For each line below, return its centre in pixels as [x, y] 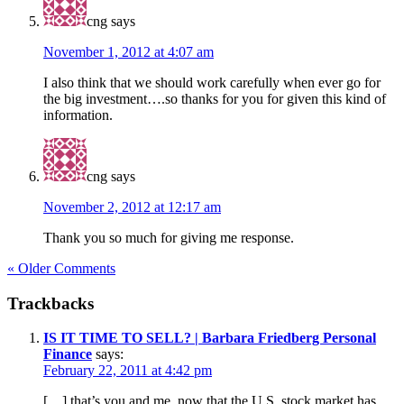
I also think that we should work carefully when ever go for [212, 83]
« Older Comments [61, 269]
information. [78, 115]
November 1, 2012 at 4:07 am [129, 52]
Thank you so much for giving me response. [169, 238]
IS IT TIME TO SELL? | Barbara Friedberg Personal [210, 338]
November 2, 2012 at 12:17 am [132, 207]
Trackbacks [50, 303]
